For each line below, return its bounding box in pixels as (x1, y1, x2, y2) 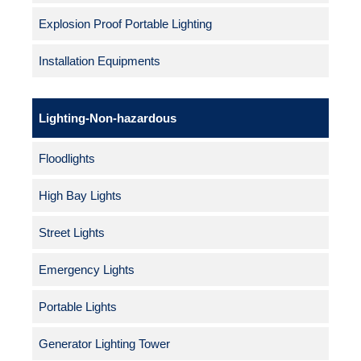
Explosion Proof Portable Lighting (39, 17, 212, 31)
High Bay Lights (39, 189, 122, 203)
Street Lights (39, 226, 105, 240)
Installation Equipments (39, 54, 160, 68)
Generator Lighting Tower (39, 337, 170, 351)
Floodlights (39, 151, 95, 166)
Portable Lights (39, 300, 117, 314)
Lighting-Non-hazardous (39, 111, 176, 126)
